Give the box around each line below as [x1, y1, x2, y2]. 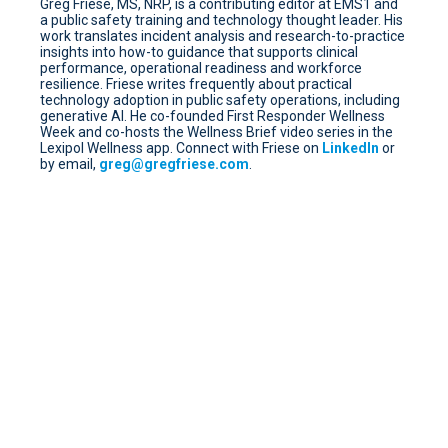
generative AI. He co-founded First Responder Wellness [40, 107, 385, 124]
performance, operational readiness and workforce [40, 59, 362, 76]
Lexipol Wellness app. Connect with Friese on [40, 139, 322, 156]
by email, [40, 155, 99, 172]
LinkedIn [322, 139, 379, 156]
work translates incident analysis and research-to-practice [40, 27, 405, 44]
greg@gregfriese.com [99, 155, 249, 172]
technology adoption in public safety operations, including [40, 91, 400, 108]
